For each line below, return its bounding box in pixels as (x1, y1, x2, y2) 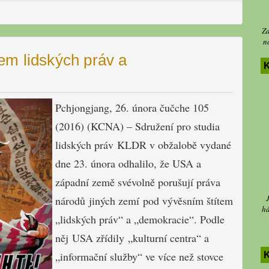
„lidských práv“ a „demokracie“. (55, 212, 200, 227)
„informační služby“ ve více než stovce (55, 249, 223, 264)
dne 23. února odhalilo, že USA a (55, 156, 201, 171)
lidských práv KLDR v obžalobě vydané (55, 138, 231, 153)
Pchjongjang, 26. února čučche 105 (55, 100, 209, 115)
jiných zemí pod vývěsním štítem (89, 193, 233, 208)
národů (55, 193, 89, 208)
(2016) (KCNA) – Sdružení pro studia (55, 119, 220, 134)
